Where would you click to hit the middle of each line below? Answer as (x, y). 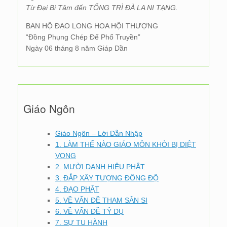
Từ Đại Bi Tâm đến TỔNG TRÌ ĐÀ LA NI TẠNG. (102, 8)
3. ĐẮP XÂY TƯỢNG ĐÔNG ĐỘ (107, 178)
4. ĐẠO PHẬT (77, 189)
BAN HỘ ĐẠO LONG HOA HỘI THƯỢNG (92, 26)
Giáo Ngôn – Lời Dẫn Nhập (99, 133)
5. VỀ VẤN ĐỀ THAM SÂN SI (101, 200)
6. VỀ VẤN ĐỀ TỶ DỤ (89, 211)
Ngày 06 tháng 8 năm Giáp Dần (77, 48)
